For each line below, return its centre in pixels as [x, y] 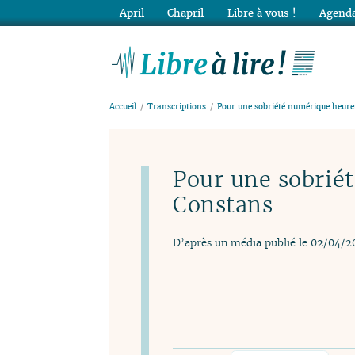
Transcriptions [177, 107]
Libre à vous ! [261, 13]
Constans [223, 205]
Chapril [186, 13]
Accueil [123, 107]
